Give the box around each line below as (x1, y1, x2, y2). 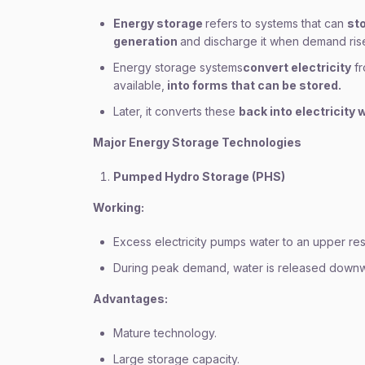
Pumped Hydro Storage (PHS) (113, 169, 285, 183)
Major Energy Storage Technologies (93, 135, 301, 149)
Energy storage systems (113, 60, 243, 74)
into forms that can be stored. (165, 78, 344, 92)
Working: (93, 200, 144, 214)
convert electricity (243, 60, 351, 74)
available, (113, 78, 165, 92)
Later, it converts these (113, 104, 239, 118)
